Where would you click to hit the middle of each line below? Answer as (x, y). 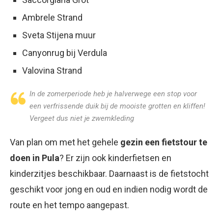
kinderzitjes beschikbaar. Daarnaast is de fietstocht (109, 174)
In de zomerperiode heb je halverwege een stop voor (113, 94)
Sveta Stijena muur (59, 35)
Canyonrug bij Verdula (65, 53)
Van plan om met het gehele (65, 142)
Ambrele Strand (52, 17)
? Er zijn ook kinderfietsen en (115, 158)
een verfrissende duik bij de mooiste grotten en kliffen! (117, 106)
